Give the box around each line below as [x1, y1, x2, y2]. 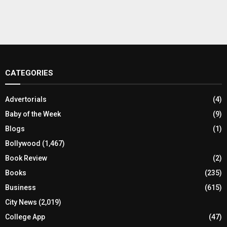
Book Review [5, 154, 47, 162]
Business [5, 183, 36, 192]
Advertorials [5, 95, 47, 103]
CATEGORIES [5, 68, 53, 78]
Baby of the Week [5, 109, 61, 118]
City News [5, 198, 37, 206]
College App [5, 212, 45, 221]
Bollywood [5, 139, 41, 147]
